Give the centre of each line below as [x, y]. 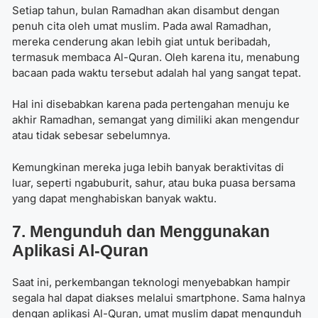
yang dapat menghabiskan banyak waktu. [114, 198]
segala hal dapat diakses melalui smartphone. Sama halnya [159, 298]
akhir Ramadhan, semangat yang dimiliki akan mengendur [156, 120]
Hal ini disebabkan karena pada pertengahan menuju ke [151, 104]
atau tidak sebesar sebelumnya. [91, 136]
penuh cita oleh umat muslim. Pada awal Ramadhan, [142, 26]
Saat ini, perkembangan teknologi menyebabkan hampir [151, 283]
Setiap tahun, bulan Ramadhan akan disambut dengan [146, 10]
